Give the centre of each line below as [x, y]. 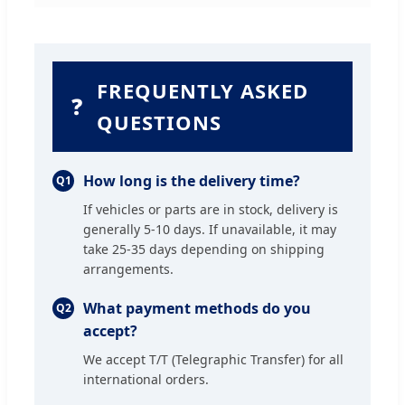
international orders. [146, 379]
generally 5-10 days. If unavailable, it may [210, 229]
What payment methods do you [197, 308]
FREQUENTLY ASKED [202, 90]
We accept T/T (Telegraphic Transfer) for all [213, 359]
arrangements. [128, 268]
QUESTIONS [159, 122]
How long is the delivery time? [192, 180]
